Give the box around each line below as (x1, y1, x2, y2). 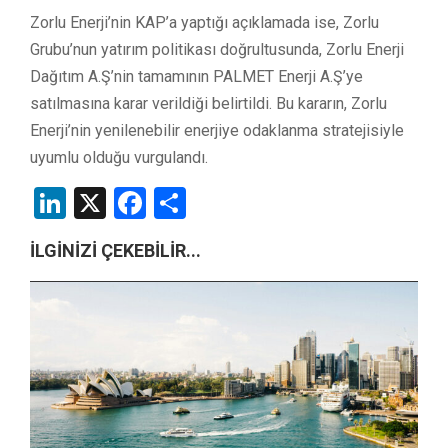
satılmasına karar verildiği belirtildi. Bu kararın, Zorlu (30, 93, 387, 113)
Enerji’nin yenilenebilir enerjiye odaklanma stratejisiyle (30, 120, 404, 140)
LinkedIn (66, 183, 183, 222)
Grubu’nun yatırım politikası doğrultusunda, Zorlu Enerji (30, 39, 404, 59)
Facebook (146, 183, 279, 222)
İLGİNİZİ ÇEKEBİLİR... (30, 239, 201, 261)
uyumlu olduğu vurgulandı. (30, 147, 208, 167)
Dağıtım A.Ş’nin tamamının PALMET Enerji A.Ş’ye (30, 66, 363, 86)
